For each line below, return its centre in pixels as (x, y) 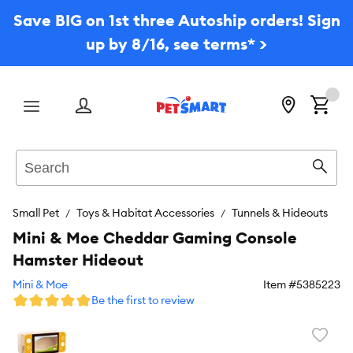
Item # (280, 284)
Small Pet (36, 213)
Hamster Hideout (78, 260)
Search (34, 157)
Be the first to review (143, 300)
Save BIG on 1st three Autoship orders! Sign (176, 20)
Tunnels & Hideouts (280, 213)
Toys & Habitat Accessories (145, 213)
